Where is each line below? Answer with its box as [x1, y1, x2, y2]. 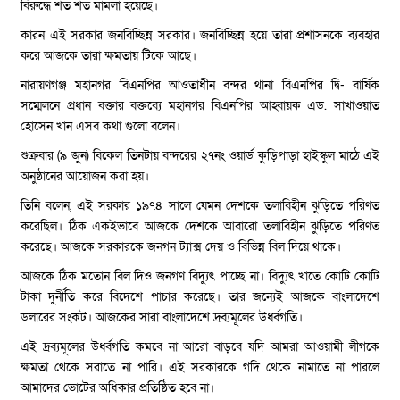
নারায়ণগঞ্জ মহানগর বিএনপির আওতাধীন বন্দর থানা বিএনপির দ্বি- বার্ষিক [21, 76, 379, 94]
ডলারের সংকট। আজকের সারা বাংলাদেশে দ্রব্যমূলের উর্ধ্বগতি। [21, 308, 303, 326]
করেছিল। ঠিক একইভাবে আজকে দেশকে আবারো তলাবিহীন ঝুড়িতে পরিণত [21, 217, 379, 235]
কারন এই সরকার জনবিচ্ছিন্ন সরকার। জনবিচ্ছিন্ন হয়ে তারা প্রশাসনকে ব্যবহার [21, 26, 379, 44]
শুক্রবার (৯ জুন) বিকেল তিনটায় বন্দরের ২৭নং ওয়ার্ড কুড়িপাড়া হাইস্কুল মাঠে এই [21, 146, 379, 164]
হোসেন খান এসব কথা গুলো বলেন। [21, 117, 180, 135]
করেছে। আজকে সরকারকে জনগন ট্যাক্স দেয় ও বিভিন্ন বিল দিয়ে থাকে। [21, 237, 341, 255]
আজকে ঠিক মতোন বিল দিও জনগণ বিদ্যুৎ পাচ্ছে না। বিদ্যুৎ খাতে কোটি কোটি [21, 267, 379, 285]
